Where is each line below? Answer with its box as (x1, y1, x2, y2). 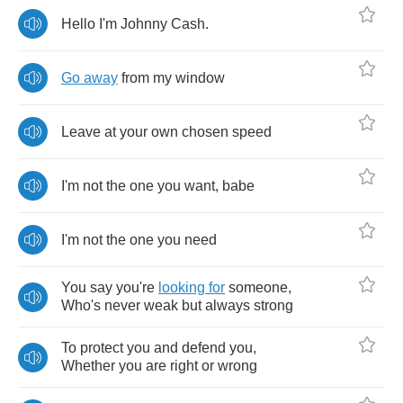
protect (80, 340, 123, 355)
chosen (182, 123, 228, 139)
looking (158, 280, 205, 295)
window (175, 69, 225, 85)
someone (228, 280, 288, 295)
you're (116, 280, 155, 295)
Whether (61, 358, 115, 373)
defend (182, 340, 226, 355)
